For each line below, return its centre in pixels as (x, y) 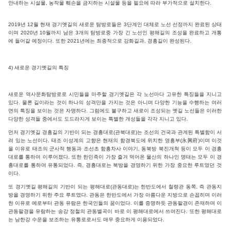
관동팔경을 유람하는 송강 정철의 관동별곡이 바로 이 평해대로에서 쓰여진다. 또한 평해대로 (115, 211)
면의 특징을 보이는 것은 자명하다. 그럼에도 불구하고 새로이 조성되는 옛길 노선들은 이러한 (115, 110)
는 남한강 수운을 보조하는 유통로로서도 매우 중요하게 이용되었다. (86, 219)
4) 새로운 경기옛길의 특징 (39, 67)
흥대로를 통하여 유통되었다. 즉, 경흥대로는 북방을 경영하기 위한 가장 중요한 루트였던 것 (115, 165)
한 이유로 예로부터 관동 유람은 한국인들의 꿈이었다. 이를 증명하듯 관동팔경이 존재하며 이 (115, 203)
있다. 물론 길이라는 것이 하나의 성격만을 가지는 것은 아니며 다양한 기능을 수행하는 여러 (115, 102)
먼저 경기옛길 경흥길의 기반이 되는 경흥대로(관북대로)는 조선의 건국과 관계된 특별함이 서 (115, 132)
